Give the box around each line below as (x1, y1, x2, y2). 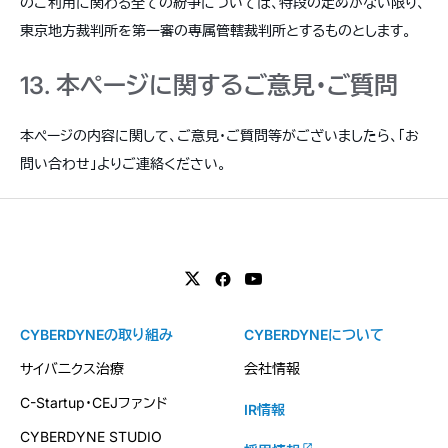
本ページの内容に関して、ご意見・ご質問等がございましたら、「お (20, 127, 419, 144)
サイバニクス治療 (20, 360, 124, 377)
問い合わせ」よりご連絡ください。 (20, 155, 226, 172)
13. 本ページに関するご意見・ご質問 (20, 71, 398, 100)
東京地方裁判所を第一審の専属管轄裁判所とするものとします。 (20, 22, 411, 39)
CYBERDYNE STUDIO (20, 428, 162, 445)
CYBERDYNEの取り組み (20, 326, 173, 343)
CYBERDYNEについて (244, 326, 384, 343)
